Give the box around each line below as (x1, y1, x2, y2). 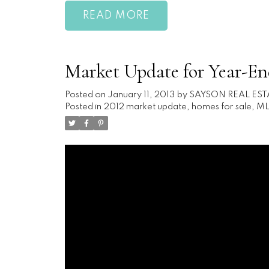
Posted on (64, 90, 107, 99)
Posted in (64, 102, 101, 111)
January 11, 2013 (107, 90, 175, 99)
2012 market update (103, 102, 187, 111)
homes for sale (191, 102, 252, 111)
